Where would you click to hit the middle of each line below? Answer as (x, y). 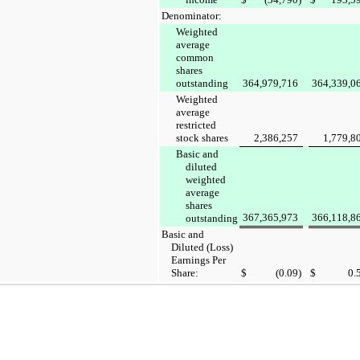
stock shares (202, 137)
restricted (196, 125)
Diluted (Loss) (202, 247)
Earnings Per (198, 260)
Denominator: (192, 15)
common (195, 57)
